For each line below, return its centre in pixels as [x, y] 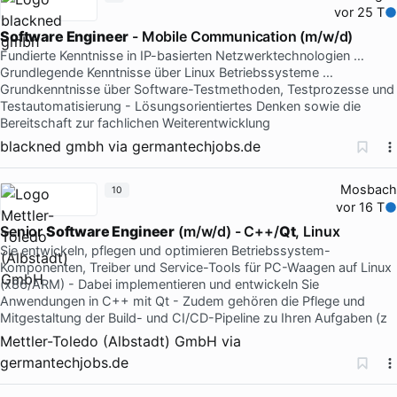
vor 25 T [360, 12]
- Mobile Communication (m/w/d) [241, 36]
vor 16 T [361, 207]
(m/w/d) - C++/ [227, 231]
